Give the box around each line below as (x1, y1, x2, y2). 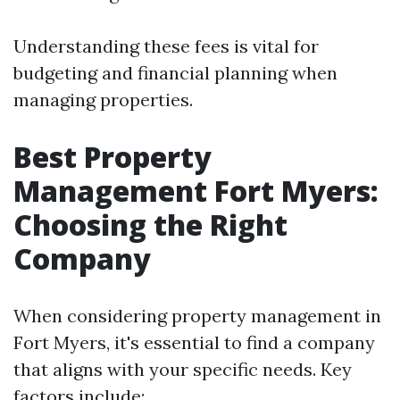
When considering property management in (13, 304, 381, 327)
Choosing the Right (13, 205, 287, 244)
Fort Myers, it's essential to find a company (13, 331, 375, 354)
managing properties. (13, 88, 193, 111)
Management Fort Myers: (13, 171, 379, 210)
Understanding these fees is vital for (13, 35, 319, 57)
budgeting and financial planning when (13, 62, 337, 84)
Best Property (13, 137, 212, 176)
